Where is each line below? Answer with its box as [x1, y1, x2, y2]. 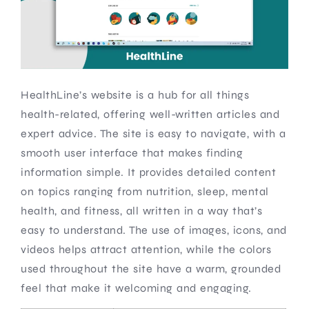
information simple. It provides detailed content [21, 165, 276, 179]
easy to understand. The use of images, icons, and [21, 223, 287, 237]
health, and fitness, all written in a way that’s [21, 203, 262, 217]
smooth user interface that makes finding [21, 146, 243, 159]
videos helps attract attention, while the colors [21, 242, 271, 256]
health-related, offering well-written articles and [21, 107, 279, 121]
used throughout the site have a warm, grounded [21, 261, 281, 275]
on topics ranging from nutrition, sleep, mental [21, 184, 269, 198]
